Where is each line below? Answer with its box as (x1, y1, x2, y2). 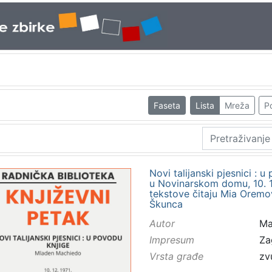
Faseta (154, 100, 181, 110)
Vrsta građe (149, 250, 203, 263)
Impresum (149, 234, 194, 246)
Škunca (149, 197, 183, 210)
